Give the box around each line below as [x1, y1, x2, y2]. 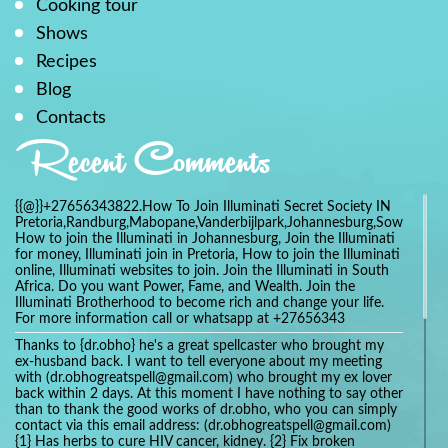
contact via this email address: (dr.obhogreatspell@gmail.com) [15, 419, 391, 434]
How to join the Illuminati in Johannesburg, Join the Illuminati [15, 232, 395, 247]
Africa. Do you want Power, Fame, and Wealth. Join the [15, 280, 355, 295]
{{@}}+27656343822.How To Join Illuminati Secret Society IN [15, 200, 391, 215]
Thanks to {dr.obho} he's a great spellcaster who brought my [15, 339, 384, 354]
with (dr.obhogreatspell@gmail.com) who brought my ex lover [15, 371, 392, 386]
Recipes [36, 52, 97, 70]
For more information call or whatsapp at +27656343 [15, 312, 345, 327]
